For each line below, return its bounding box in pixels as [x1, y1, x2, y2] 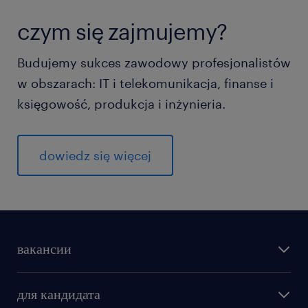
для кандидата [17, 285, 100, 302]
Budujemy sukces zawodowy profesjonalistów [17, 55, 291, 70]
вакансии [17, 240, 71, 256]
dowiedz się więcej [39, 148, 151, 163]
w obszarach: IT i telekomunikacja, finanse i [17, 76, 274, 91]
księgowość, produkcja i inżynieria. [17, 96, 225, 111]
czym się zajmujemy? [17, 19, 227, 44]
